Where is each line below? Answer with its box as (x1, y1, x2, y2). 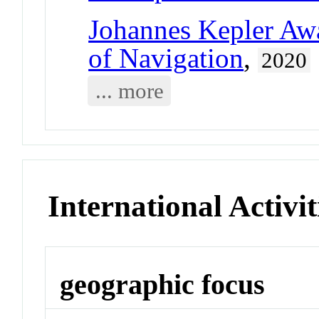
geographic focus (60, 268, 266, 300)
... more (95, 78, 164, 103)
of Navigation (88, 43, 244, 73)
